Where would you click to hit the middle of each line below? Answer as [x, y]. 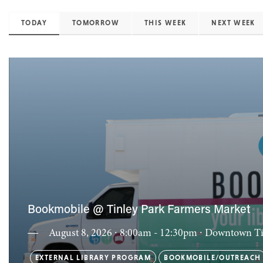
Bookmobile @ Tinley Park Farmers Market [139, 210]
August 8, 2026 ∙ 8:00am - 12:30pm [124, 234]
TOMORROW [95, 23]
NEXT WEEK [233, 23]
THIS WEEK [165, 23]
